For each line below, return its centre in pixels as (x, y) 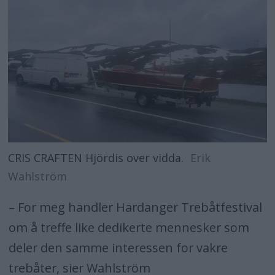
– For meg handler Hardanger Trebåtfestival (135, 207)
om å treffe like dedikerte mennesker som (129, 228)
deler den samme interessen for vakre (118, 248)
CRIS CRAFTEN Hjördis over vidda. (96, 157)
